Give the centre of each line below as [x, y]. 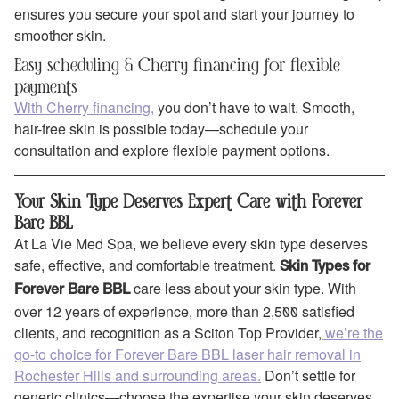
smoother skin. [60, 36]
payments [46, 85]
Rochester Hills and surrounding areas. [138, 375]
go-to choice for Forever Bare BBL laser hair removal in [187, 354]
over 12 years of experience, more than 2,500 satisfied [184, 311]
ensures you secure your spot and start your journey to [184, 14]
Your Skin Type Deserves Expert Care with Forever [188, 200]
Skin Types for [325, 267]
